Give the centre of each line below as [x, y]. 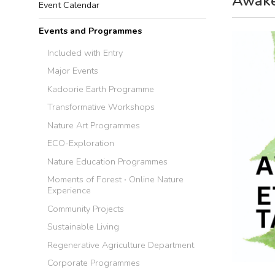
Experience [69, 191]
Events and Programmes [90, 31]
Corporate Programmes [94, 263]
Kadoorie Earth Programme [101, 89]
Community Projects [86, 208]
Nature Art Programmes [94, 125]
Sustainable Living [83, 227]
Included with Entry [85, 52]
